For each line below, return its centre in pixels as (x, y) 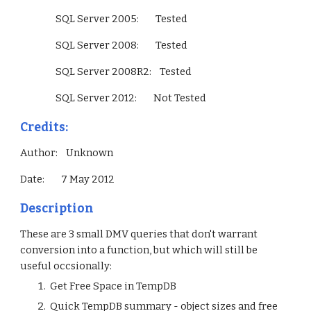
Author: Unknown (67, 153)
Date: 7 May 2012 (68, 179)
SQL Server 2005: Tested (122, 19)
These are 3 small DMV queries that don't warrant (139, 234)
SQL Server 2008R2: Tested (124, 72)
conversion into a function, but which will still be (139, 250)
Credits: (44, 127)
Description (57, 209)
